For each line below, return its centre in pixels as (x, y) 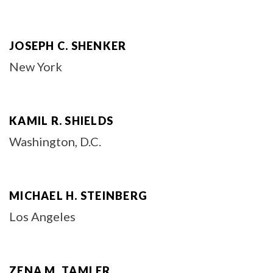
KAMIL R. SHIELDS (61, 121)
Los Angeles (42, 216)
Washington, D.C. (55, 141)
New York (36, 66)
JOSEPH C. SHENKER (68, 46)
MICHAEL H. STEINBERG (78, 196)
